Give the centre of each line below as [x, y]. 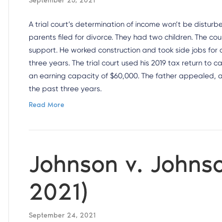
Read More [47, 105]
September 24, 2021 [62, 215]
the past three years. [65, 89]
